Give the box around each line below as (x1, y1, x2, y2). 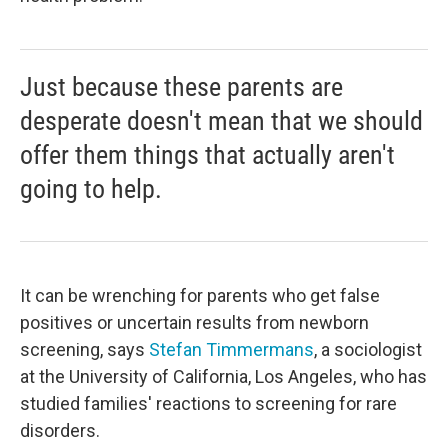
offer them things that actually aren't (20, 140, 395, 170)
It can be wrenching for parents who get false (20, 285, 380, 306)
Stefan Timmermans (149, 339, 314, 360)
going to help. (20, 174, 162, 204)
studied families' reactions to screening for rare (20, 393, 397, 414)
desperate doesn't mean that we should (20, 106, 423, 136)
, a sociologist (314, 339, 422, 360)
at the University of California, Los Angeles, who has (20, 366, 427, 387)
